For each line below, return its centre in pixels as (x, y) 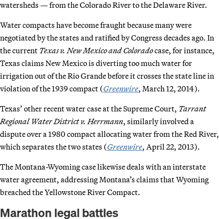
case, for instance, (184, 50)
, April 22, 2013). (171, 146)
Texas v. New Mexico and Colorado (96, 50)
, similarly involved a (159, 121)
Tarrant (192, 108)
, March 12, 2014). (169, 88)
